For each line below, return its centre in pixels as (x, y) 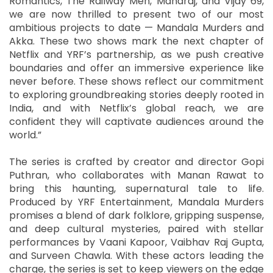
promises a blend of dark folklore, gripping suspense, (136, 215)
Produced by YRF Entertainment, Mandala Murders (136, 202)
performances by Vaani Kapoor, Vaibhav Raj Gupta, (136, 242)
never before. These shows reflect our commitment (136, 81)
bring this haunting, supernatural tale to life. (136, 188)
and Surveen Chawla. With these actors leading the (136, 255)
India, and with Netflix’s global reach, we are (136, 108)
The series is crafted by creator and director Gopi (136, 161)
